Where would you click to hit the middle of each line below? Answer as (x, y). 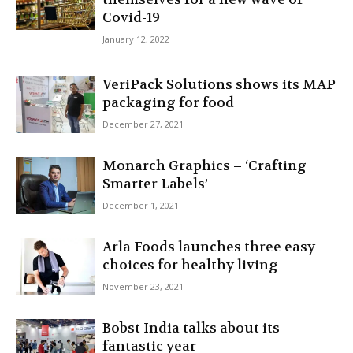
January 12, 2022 (136, 39)
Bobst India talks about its (191, 328)
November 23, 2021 (143, 286)
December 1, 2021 (141, 205)
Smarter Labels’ (155, 184)
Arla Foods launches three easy (209, 247)
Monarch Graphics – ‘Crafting (204, 165)
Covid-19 (131, 17)
